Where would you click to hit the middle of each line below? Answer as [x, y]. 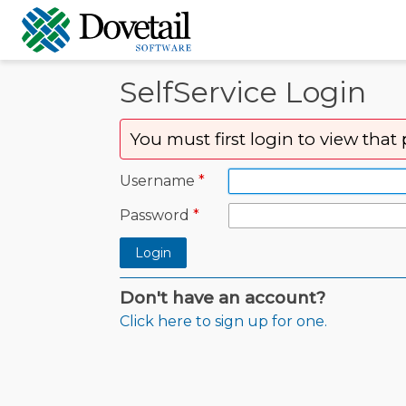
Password [155, 215]
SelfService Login [243, 92]
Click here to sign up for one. [223, 321]
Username [157, 181]
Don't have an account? [222, 298]
